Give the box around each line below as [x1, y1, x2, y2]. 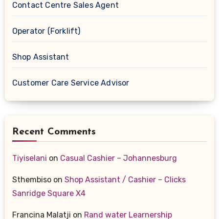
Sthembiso [12, 175, 51, 184]
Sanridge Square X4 [12, 189, 86, 198]
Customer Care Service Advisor [12, 78, 130, 88]
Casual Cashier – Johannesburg [60, 153, 177, 163]
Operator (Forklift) [12, 26, 81, 36]
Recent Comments [12, 127, 96, 137]
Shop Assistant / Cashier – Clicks [64, 175, 186, 184]
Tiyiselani [12, 153, 47, 163]
